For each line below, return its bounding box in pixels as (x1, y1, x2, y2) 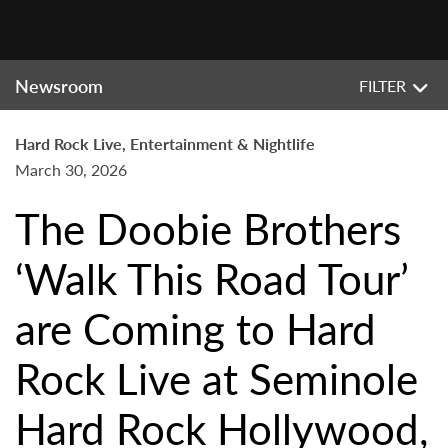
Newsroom (15, 73, 103, 98)
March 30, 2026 (15, 158, 127, 181)
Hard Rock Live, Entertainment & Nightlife (15, 132, 315, 155)
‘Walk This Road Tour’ (15, 248, 409, 308)
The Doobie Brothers (15, 198, 401, 258)
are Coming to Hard (15, 298, 376, 358)
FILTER (359, 74, 406, 97)
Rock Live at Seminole (15, 348, 418, 408)
